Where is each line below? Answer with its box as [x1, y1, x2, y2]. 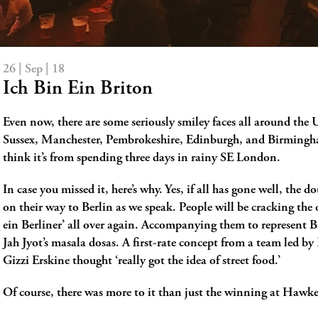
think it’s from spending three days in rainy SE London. [3, 151, 280, 165]
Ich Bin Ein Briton [3, 79, 153, 99]
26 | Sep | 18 [3, 62, 65, 76]
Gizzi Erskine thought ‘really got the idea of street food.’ [3, 254, 280, 268]
